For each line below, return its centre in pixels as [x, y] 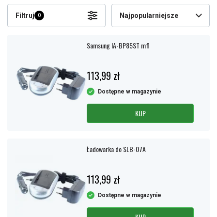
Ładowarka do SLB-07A [116, 149]
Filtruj [25, 15]
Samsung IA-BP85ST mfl [118, 45]
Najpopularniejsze [149, 15]
